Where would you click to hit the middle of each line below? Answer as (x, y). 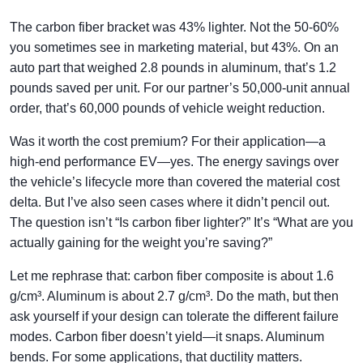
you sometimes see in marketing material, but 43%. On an (174, 47)
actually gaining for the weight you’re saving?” (141, 243)
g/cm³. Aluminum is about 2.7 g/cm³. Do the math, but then (174, 296)
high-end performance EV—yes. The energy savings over (174, 162)
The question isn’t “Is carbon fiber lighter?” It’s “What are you (181, 222)
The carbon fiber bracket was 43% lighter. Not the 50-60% (174, 27)
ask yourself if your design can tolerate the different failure (174, 316)
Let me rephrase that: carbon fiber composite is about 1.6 (172, 276)
